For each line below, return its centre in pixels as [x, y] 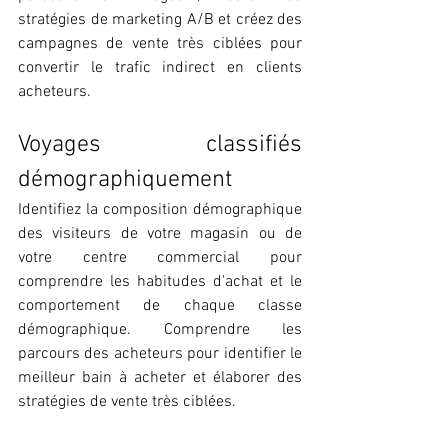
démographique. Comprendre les [160, 329]
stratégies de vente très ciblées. [127, 401]
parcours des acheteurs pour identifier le [160, 353]
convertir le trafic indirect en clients [160, 67]
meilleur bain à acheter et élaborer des [160, 377]
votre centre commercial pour [160, 257]
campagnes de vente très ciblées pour [160, 43]
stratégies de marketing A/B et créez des [160, 19]
